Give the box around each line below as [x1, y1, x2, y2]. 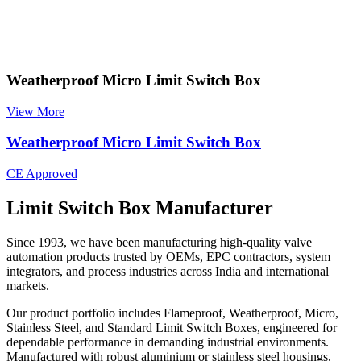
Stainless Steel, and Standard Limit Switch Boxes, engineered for [6, 320, 337, 334]
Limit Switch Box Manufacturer [6, 197, 273, 218]
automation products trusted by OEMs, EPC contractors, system [6, 249, 330, 263]
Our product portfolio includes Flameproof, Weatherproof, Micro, [6, 305, 338, 320]
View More [6, 104, 64, 118]
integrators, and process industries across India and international [6, 263, 329, 278]
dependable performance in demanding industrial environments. [6, 334, 329, 349]
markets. [6, 278, 49, 293]
